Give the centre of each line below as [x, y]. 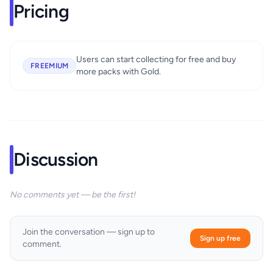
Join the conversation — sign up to [89, 232]
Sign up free [220, 239]
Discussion [56, 160]
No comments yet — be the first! [73, 195]
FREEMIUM [50, 66]
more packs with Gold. [119, 72]
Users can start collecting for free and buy [156, 60]
